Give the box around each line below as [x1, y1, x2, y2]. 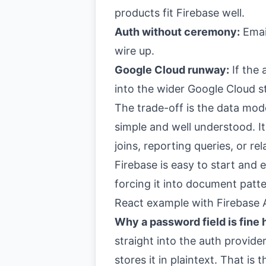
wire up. [115, 45, 154, 57]
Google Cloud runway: [115, 64, 229, 76]
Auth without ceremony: [115, 26, 240, 38]
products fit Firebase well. [115, 7, 245, 19]
